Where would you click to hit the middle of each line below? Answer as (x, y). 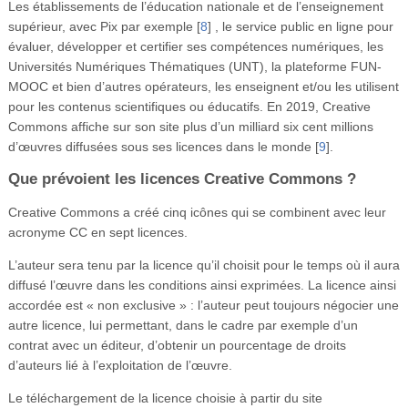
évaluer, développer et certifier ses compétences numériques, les (195, 46)
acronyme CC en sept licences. (97, 232)
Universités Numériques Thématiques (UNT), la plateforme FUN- (194, 66)
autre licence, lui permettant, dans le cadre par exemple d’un (183, 325)
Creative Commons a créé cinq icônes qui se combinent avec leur (197, 212)
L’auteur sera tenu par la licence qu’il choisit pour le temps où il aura (204, 265)
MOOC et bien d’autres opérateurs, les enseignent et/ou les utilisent (203, 86)
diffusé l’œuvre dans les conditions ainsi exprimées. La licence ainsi (202, 285)
